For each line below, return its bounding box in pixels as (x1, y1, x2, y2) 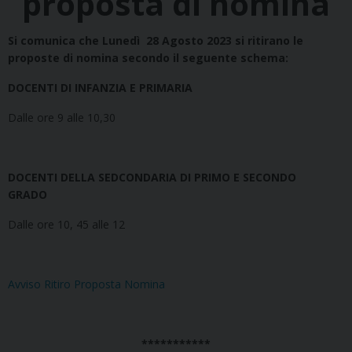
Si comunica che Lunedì (8, 33, 143, 49)
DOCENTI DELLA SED (8, 170, 119, 185)
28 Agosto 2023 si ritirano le (143, 33, 303, 49)
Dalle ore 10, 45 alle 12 (8, 217, 125, 233)
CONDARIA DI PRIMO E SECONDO (119, 170, 299, 185)
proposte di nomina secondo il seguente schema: (8, 50, 288, 66)
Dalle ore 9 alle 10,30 (8, 110, 115, 126)
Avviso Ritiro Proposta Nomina (8, 277, 165, 292)
